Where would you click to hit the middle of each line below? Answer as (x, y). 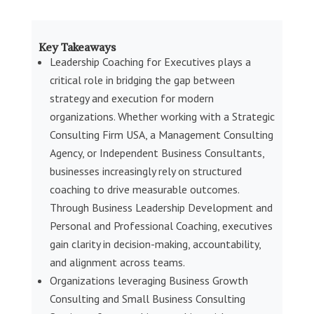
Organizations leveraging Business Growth (149, 280)
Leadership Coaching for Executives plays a (150, 61)
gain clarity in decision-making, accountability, (155, 244)
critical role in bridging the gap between (142, 80)
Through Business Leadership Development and (161, 207)
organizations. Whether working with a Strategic (162, 116)
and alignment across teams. (117, 262)
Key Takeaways (77, 47)
